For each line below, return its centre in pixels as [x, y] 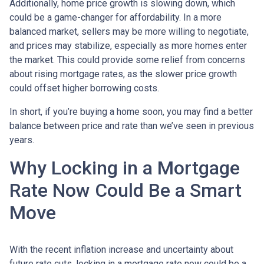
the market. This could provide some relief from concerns [127, 60]
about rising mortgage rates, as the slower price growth [123, 74]
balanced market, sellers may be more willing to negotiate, [129, 31]
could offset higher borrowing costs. [84, 88]
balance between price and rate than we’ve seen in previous [132, 126]
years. [22, 140]
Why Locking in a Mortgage [125, 168]
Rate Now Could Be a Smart [126, 190]
